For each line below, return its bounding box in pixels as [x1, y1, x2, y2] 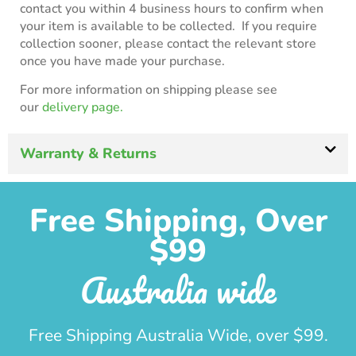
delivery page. [42, 99, 123, 117]
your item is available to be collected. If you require [20, 17, 317, 35]
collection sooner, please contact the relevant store [20, 34, 316, 52]
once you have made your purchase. [20, 52, 225, 70]
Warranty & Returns [20, 143, 157, 163]
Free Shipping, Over [29, 199, 327, 242]
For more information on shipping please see [20, 81, 277, 99]
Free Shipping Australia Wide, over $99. [28, 323, 328, 346]
